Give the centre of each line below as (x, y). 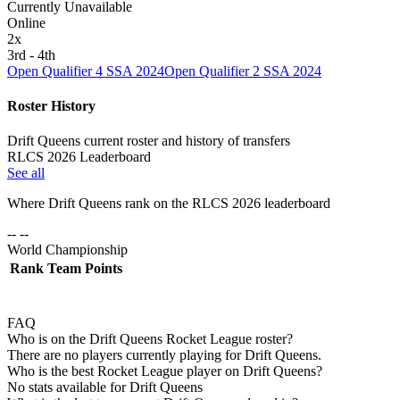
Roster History (51, 106)
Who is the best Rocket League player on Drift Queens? (165, 371)
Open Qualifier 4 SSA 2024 (86, 71)
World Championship (67, 250)
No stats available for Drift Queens (105, 387)
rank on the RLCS (177, 204)
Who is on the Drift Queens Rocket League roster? (150, 339)
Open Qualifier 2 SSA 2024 (243, 71)
